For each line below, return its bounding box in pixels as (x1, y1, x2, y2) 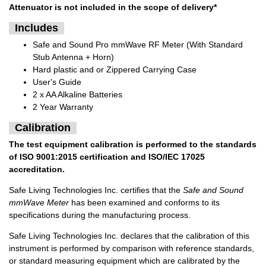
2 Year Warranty (33, 102, 93, 112)
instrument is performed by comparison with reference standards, (9, 243, 254, 254)
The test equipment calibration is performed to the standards (9, 140, 256, 150)
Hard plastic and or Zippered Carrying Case (33, 65, 197, 75)
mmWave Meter (9, 198, 69, 208)
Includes (15, 22, 58, 34)
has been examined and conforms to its (69, 198, 220, 208)
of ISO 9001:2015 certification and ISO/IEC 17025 (9, 152, 205, 162)
